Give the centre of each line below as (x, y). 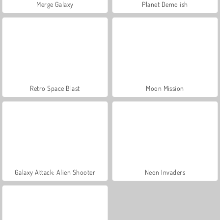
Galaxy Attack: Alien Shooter (55, 172)
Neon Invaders (165, 172)
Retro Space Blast (55, 88)
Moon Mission (165, 88)
